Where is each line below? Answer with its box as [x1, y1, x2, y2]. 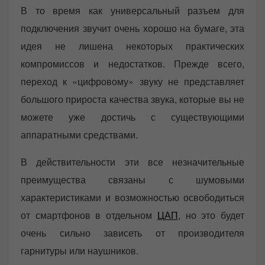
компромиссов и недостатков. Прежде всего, [21, 57, 244, 71]
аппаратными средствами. [21, 128, 138, 142]
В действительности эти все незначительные [21, 155, 244, 169]
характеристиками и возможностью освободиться [21, 190, 244, 205]
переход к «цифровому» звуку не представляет [21, 75, 244, 89]
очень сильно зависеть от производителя [21, 226, 244, 240]
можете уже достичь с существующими [21, 110, 244, 124]
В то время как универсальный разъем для [21, 4, 244, 18]
